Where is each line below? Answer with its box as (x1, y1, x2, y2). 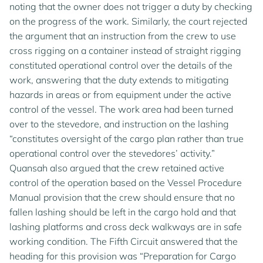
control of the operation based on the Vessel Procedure (9, 177, 242, 188)
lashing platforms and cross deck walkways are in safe (9, 221, 242, 232)
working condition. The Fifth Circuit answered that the (9, 235, 238, 247)
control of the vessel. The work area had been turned (9, 103, 233, 115)
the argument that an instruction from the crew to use (9, 30, 236, 42)
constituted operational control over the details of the (9, 59, 232, 71)
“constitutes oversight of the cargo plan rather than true (9, 133, 244, 144)
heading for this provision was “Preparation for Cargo (9, 250, 236, 262)
